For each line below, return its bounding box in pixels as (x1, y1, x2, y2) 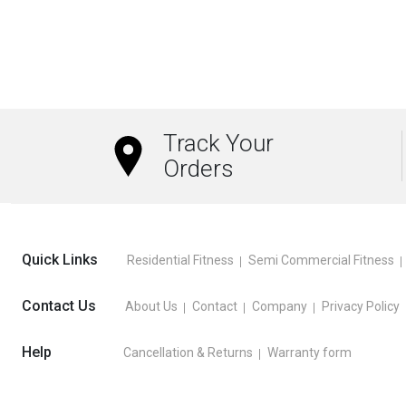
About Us (125, 299, 178, 314)
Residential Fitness (127, 253, 234, 268)
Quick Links (22, 251, 98, 269)
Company (252, 299, 307, 314)
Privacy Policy (322, 299, 400, 314)
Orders (162, 155, 234, 183)
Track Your (162, 130, 274, 158)
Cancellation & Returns (123, 345, 253, 361)
